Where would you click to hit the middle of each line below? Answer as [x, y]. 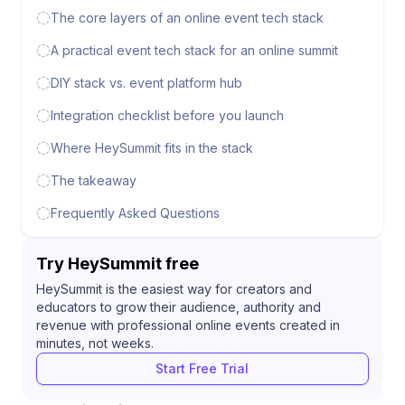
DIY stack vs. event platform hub [146, 82]
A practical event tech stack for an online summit [194, 50]
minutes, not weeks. [95, 343]
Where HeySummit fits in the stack [152, 147]
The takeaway [94, 180]
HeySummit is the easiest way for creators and [174, 288]
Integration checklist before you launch [167, 115]
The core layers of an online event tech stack [187, 17]
